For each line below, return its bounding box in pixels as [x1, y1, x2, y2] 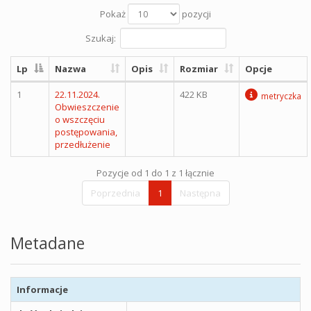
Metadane [10, 231, 85, 254]
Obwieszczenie [55, 100, 119, 113]
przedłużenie [55, 137, 110, 151]
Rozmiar [180, 62, 218, 75]
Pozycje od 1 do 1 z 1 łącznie [96, 166, 215, 179]
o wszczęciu [55, 112, 105, 126]
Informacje [17, 283, 68, 296]
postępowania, [55, 125, 117, 138]
